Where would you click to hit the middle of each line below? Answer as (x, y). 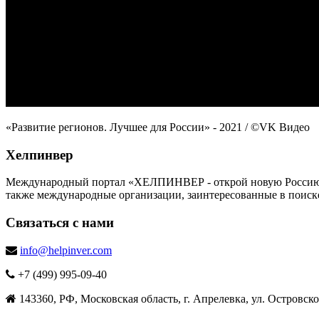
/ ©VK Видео (277, 127)
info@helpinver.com (66, 250)
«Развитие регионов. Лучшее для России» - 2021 (125, 127)
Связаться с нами (60, 222)
